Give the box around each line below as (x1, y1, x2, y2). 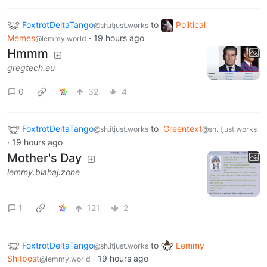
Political (176, 19, 206, 30)
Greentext (163, 123, 202, 134)
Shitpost (7, 253, 39, 264)
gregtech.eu (7, 63, 55, 73)
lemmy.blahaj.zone (7, 166, 80, 177)
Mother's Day (7, 150, 82, 165)
